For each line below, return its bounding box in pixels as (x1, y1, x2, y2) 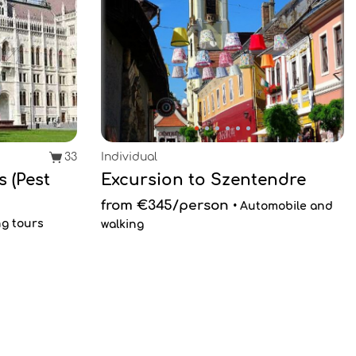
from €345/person (101, 198, 229, 213)
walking (101, 219, 144, 230)
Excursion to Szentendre (101, 171, 306, 189)
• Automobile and (233, 200, 333, 212)
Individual (101, 151, 157, 163)
